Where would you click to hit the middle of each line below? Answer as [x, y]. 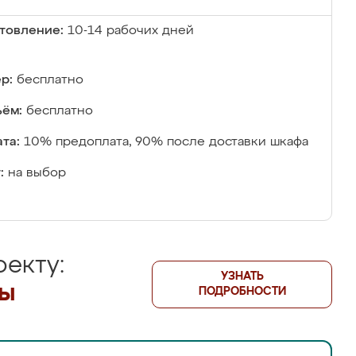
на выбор [37, 173]
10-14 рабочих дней [131, 31]
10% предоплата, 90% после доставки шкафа [166, 142]
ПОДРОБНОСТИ [242, 292]
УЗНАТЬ [242, 277]
